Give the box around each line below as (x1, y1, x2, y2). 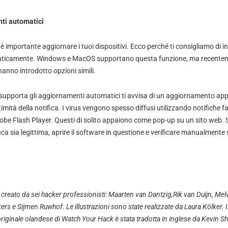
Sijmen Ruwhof (17, 203, 63, 211)
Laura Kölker (184, 203, 222, 211)
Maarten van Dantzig (108, 190, 172, 198)
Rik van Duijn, (173, 190, 213, 198)
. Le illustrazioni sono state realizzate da (62, 203, 184, 211)
